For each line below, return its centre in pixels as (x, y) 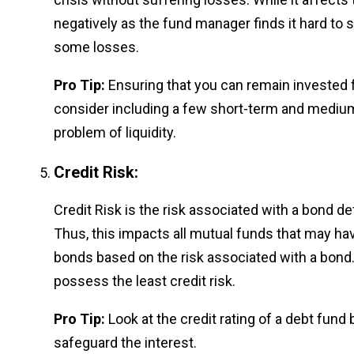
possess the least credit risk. (145, 281)
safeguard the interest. (125, 342)
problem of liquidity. (115, 132)
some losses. (96, 47)
